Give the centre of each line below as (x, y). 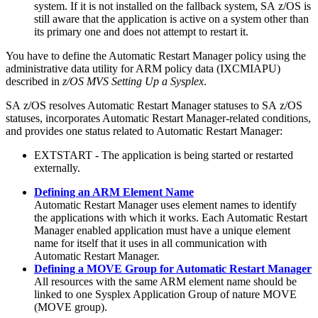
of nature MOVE (257, 294)
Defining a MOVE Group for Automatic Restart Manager (173, 268)
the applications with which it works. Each (130, 217)
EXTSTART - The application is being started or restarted (164, 155)
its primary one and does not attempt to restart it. (141, 31)
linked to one (65, 294)
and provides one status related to (81, 131)
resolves (67, 105)
